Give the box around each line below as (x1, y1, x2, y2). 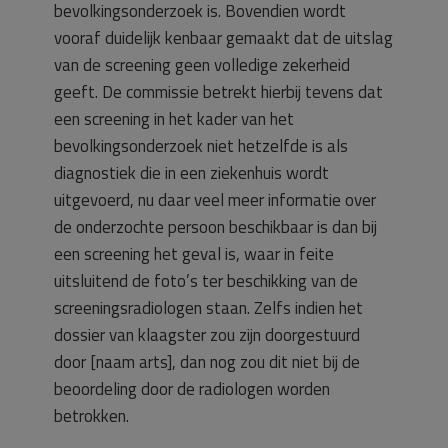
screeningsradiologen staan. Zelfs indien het (54, 295, 363, 321)
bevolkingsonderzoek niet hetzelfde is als (54, 133, 348, 159)
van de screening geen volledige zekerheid (54, 52, 350, 78)
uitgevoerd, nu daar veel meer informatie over (54, 187, 376, 213)
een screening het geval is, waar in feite (54, 241, 334, 267)
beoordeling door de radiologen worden (54, 376, 330, 402)
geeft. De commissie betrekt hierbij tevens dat (54, 79, 383, 105)
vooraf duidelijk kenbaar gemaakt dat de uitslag (54, 25, 393, 51)
